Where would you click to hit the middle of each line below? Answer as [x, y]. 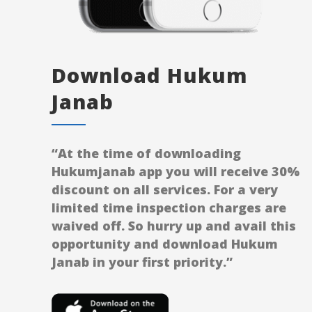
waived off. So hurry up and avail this [174, 226]
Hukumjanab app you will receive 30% [175, 172]
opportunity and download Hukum [165, 244]
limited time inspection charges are [169, 208]
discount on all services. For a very [165, 190]
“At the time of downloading [146, 154]
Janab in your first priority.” [142, 262]
